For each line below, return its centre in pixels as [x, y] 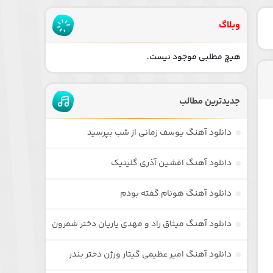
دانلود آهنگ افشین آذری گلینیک [172, 163]
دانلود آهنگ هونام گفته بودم [176, 193]
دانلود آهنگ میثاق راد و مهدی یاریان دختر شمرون [142, 224]
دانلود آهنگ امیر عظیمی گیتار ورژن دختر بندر [151, 254]
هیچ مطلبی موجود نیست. [194, 57]
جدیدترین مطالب [209, 101]
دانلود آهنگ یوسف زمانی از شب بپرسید [160, 133]
